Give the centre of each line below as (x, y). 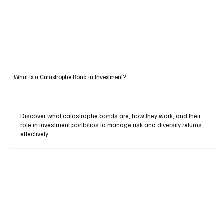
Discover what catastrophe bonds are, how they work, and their (111, 116)
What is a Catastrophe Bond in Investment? (70, 76)
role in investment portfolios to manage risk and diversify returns (111, 125)
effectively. (35, 134)
